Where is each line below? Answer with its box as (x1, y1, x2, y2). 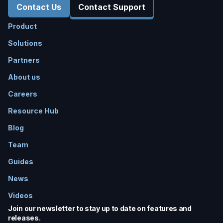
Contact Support (78, 1, 145, 12)
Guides (8, 157, 33, 166)
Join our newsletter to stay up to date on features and (8, 204, 192, 213)
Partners (8, 55, 40, 64)
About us (8, 72, 40, 81)
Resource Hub (8, 106, 59, 115)
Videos (8, 191, 33, 200)
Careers (8, 89, 37, 98)
